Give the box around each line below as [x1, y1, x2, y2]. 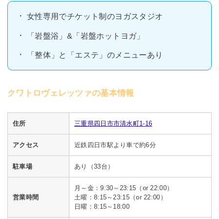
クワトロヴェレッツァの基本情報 [7, 88, 134, 98]
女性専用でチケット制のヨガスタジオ [26, 12, 163, 21]
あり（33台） [74, 162, 114, 170]
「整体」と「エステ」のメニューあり [26, 50, 163, 60]
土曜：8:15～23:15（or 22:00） [74, 193, 167, 201]
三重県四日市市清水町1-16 [74, 119, 153, 127]
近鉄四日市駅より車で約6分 [74, 141, 156, 149]
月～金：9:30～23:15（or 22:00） [74, 184, 174, 192]
